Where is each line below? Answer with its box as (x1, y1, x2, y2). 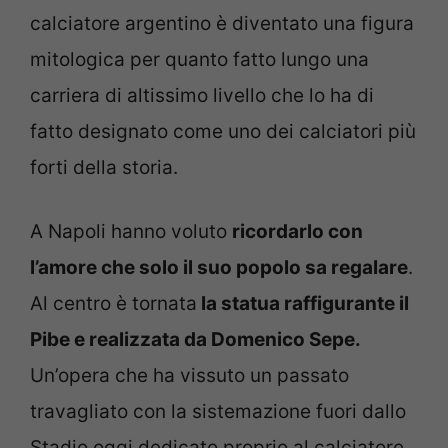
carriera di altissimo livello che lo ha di (30, 83, 374, 107)
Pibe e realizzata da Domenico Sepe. (30, 328, 360, 352)
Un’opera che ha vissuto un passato (30, 364, 349, 388)
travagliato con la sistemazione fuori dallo (30, 400, 406, 424)
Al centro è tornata (30, 292, 197, 316)
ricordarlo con (232, 220, 363, 244)
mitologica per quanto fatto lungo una (30, 47, 369, 71)
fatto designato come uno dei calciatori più (30, 119, 416, 143)
